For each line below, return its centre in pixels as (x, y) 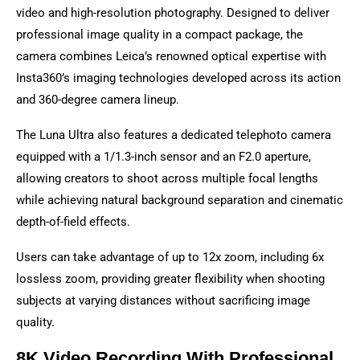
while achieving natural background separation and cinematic (180, 200)
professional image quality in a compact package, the (160, 34)
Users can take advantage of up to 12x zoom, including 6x (170, 257)
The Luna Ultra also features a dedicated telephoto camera (174, 135)
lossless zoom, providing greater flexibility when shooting (170, 278)
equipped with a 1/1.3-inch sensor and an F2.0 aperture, (164, 156)
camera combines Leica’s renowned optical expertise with (171, 56)
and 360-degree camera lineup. (98, 99)
